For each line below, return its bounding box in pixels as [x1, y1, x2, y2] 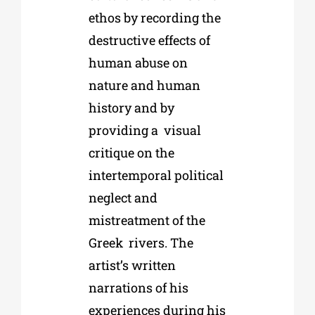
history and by [88, 99, 174, 117]
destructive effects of [88, 32, 210, 49]
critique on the [88, 144, 174, 162]
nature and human [88, 77, 200, 94]
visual [163, 122, 201, 139]
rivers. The [128, 234, 193, 252]
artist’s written [88, 257, 176, 274]
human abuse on [88, 54, 188, 72]
